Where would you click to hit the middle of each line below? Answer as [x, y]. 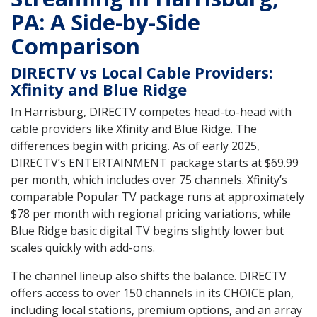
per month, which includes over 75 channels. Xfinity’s [149, 179]
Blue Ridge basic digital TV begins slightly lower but [147, 230]
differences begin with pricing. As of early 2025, [135, 145]
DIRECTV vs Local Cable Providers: [142, 72]
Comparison [75, 46]
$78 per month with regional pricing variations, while [151, 213]
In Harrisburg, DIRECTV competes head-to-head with [151, 111]
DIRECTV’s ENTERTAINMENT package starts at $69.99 [155, 162]
